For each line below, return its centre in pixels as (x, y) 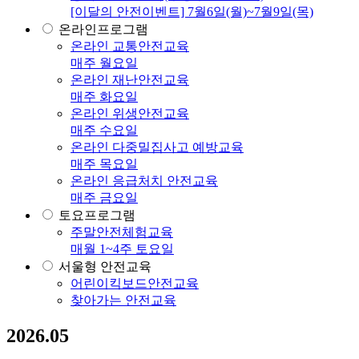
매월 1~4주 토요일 (122, 249)
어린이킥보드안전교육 (135, 284)
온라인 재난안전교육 (130, 80)
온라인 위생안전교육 (130, 114)
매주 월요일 (104, 63)
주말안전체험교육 (122, 232)
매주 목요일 (104, 164)
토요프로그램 (97, 216)
